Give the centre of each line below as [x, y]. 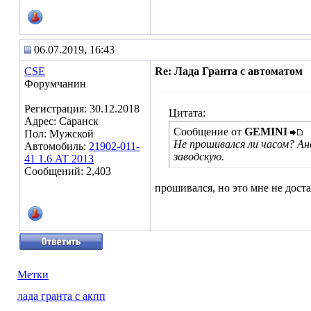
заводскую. [199, 157]
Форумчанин [55, 84]
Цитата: [187, 113]
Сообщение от [209, 132]
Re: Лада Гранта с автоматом [229, 71]
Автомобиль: [57, 146]
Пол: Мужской [59, 134]
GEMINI [266, 132]
